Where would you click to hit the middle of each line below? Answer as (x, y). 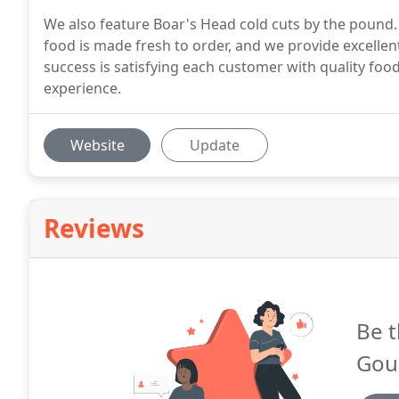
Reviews (94, 228)
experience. (82, 88)
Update (215, 145)
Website (97, 145)
